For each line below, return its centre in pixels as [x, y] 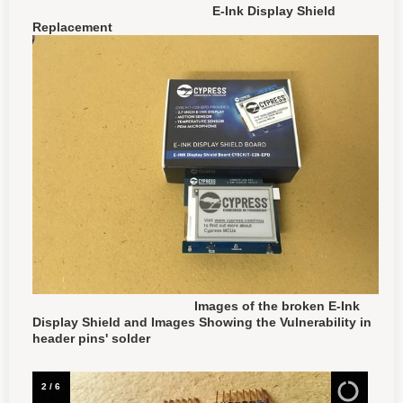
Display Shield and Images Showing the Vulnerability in [202, 322]
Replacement [72, 27]
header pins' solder [91, 339]
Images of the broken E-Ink [196, 306]
